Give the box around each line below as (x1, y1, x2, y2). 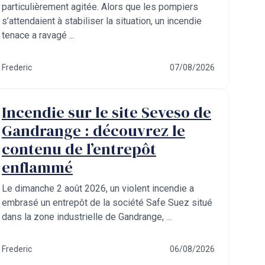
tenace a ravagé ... (2, 30, 75, 41)
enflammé (2, 157, 73, 178)
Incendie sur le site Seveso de (2, 102, 211, 123)
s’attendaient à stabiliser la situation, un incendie (2, 15, 202, 27)
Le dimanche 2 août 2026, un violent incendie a (2, 183, 194, 194)
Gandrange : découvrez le (2, 120, 185, 141)
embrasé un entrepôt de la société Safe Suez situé (2, 197, 212, 208)
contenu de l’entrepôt (2, 138, 156, 160)
